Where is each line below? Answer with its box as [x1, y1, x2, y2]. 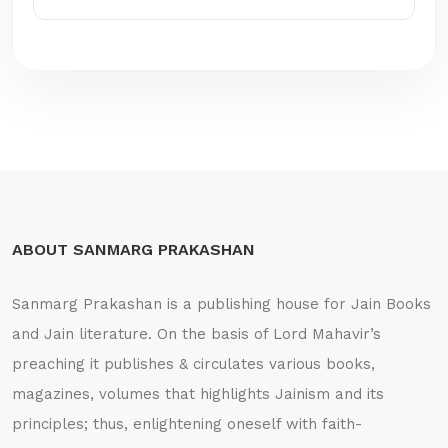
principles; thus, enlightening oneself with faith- [12, 414, 362, 433]
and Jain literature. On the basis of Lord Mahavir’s [12, 324, 381, 343]
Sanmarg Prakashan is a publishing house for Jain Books [12, 294, 431, 313]
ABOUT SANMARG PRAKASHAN [12, 239, 255, 259]
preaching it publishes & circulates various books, [12, 354, 375, 373]
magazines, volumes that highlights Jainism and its [12, 384, 384, 403]
